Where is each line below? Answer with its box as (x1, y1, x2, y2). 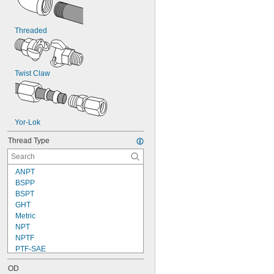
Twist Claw (15, 69, 50, 78)
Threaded (15, 26, 47, 35)
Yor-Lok (15, 118, 40, 127)
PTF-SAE (15, 245, 46, 253)
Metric (15, 212, 35, 220)
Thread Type (8, 136, 50, 145)
